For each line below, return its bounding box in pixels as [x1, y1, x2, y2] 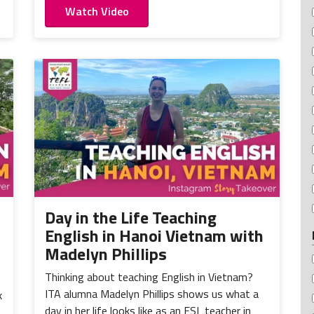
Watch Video [64, 2, 129, 20]
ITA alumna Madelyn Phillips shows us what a [45, 285, 259, 303]
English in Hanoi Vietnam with [45, 223, 264, 249]
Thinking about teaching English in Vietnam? [45, 268, 253, 286]
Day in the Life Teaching [45, 205, 217, 231]
